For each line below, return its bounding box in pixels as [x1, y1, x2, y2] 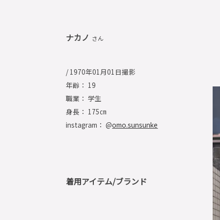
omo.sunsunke [112, 119, 158, 130]
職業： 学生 [66, 93, 102, 103]
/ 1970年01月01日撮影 [66, 66, 136, 77]
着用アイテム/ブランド [66, 175, 147, 188]
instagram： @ [66, 119, 112, 130]
